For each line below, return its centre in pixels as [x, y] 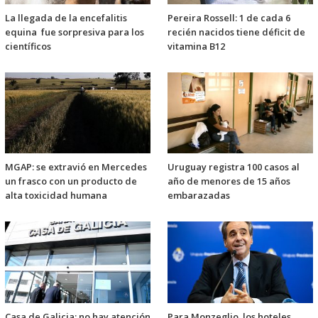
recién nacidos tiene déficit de [236, 32]
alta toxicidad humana [56, 196]
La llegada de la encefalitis [66, 18]
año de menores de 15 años [229, 181]
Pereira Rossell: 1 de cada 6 [229, 18]
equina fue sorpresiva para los [75, 32]
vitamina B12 [196, 46]
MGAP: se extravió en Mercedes [76, 167]
